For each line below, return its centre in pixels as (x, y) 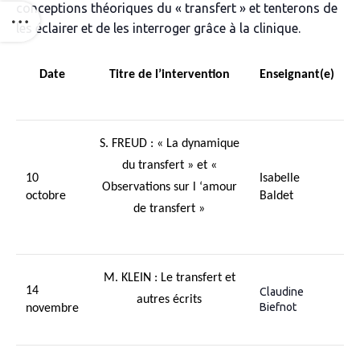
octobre (46, 196)
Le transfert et (198, 278)
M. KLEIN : (132, 278)
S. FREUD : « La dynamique (169, 144)
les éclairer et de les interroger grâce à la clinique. (158, 28)
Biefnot (278, 307)
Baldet (276, 196)
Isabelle (280, 178)
